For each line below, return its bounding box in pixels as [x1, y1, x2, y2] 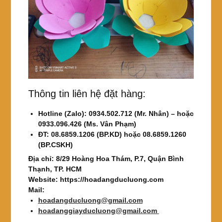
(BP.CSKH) [38, 140, 73, 149]
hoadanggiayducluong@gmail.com [38, 206, 159, 215]
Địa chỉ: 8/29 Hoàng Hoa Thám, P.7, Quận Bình [28, 154, 184, 163]
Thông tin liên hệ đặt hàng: [28, 88, 146, 99]
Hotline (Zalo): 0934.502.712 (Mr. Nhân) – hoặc [38, 109, 194, 117]
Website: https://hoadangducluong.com [28, 175, 164, 183]
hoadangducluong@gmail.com [38, 196, 143, 204]
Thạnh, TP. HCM [28, 165, 82, 173]
